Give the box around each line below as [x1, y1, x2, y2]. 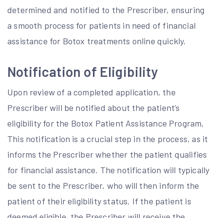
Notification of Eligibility [7, 63, 158, 80]
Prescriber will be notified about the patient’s [7, 102, 180, 113]
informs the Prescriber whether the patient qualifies [7, 149, 207, 160]
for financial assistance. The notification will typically [7, 164, 210, 175]
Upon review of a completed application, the [7, 87, 176, 97]
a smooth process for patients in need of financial [7, 20, 196, 31]
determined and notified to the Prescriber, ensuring [7, 4, 205, 15]
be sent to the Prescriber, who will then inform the [7, 180, 200, 191]
